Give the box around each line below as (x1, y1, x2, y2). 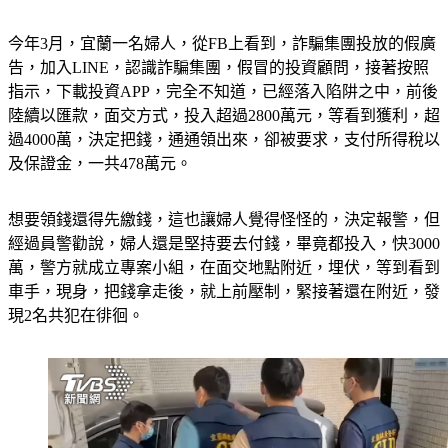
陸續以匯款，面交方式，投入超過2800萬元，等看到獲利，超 (8, 106, 440, 124)
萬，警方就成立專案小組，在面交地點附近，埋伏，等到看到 (8, 258, 440, 276)
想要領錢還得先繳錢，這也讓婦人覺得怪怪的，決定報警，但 (8, 210, 440, 228)
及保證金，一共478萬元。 (8, 154, 192, 172)
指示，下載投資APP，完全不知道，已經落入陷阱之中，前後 (8, 82, 438, 100)
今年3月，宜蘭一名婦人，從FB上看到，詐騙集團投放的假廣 (8, 34, 436, 52)
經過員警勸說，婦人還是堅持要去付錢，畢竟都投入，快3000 (8, 234, 440, 252)
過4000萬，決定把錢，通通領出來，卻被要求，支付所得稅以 (8, 130, 440, 148)
